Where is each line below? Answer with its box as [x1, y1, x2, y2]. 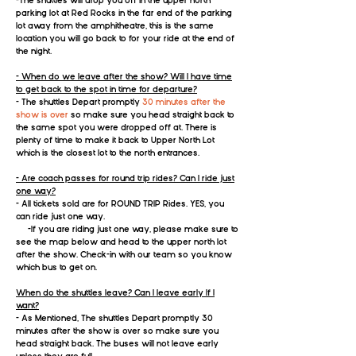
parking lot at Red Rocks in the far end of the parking [16, 9, 232, 17]
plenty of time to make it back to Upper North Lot [16, 136, 215, 145]
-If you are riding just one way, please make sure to [16, 225, 238, 234]
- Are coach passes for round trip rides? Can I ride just [16, 174, 234, 183]
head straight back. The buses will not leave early [16, 339, 219, 348]
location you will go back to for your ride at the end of [16, 34, 234, 43]
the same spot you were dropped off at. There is [16, 123, 217, 132]
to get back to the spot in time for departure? [16, 85, 197, 94]
